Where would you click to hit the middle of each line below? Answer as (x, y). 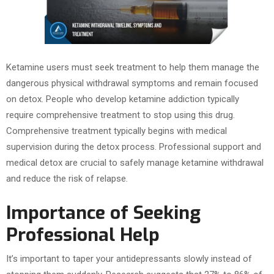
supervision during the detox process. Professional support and (134, 147)
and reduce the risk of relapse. (67, 179)
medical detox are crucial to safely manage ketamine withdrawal (135, 163)
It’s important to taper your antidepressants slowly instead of (129, 259)
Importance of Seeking (103, 213)
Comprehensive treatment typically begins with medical (117, 131)
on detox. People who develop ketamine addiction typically (123, 99)
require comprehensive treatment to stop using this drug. (120, 115)
